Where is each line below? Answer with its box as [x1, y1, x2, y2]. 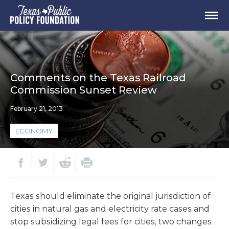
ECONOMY [15, 127, 53, 135]
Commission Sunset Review [10, 84, 157, 96]
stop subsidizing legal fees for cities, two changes [10, 217, 212, 226]
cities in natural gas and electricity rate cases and [10, 204, 210, 214]
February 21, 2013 [10, 105, 63, 112]
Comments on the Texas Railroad [10, 72, 186, 84]
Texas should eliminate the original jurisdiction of [10, 191, 211, 201]
